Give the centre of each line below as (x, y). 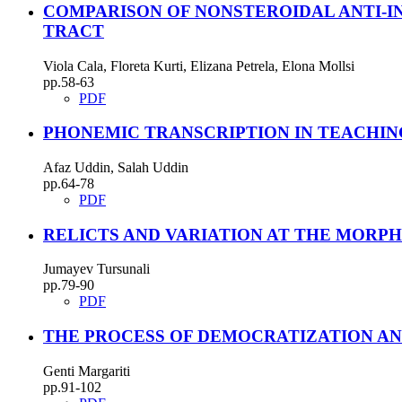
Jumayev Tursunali (96, 269)
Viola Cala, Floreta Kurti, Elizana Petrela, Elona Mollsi (199, 66)
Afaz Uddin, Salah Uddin (116, 168)
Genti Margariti (87, 371)
